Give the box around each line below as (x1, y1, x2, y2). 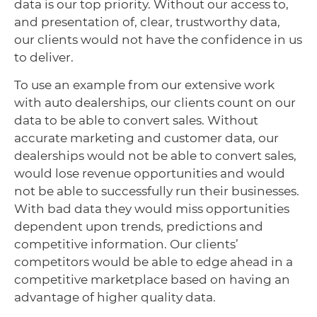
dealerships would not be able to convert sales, (14, 148, 296, 163)
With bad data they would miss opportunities (14, 201, 289, 216)
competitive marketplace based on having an (14, 272, 290, 287)
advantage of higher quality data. (14, 289, 216, 304)
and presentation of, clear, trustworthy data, (14, 14, 280, 29)
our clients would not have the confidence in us (14, 32, 302, 47)
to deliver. (14, 50, 74, 64)
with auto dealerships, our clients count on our (14, 95, 296, 110)
